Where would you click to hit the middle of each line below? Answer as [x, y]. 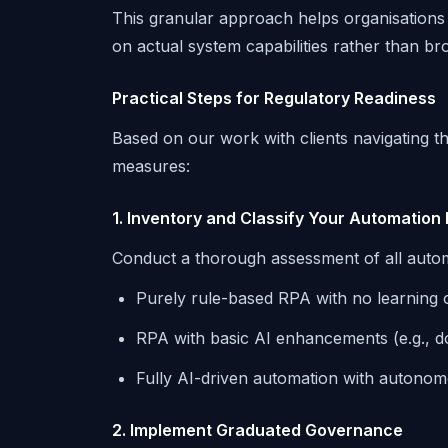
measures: [151, 166]
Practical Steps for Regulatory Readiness [274, 98]
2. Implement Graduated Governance [257, 430]
